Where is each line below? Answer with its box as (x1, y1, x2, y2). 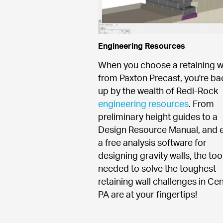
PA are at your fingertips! (98, 189, 197, 200)
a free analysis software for (98, 137, 207, 148)
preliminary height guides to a (98, 111, 218, 122)
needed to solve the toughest (98, 163, 216, 174)
